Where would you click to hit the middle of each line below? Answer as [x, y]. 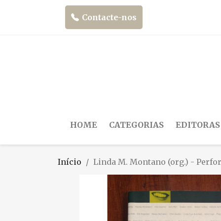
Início [70, 162]
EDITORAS [198, 125]
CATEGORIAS [136, 125]
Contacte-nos [109, 17]
